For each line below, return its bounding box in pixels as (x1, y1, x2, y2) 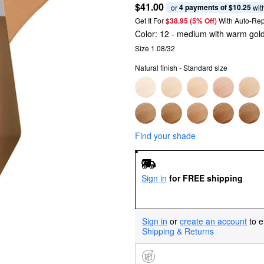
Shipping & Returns (142, 225, 214, 237)
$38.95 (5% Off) (166, 15, 219, 26)
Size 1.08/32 (135, 43, 175, 53)
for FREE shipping (169, 171, 243, 184)
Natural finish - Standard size (135, 62, 227, 72)
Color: (135, 28, 160, 39)
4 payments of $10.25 (179, 1, 251, 12)
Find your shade (135, 130, 196, 141)
